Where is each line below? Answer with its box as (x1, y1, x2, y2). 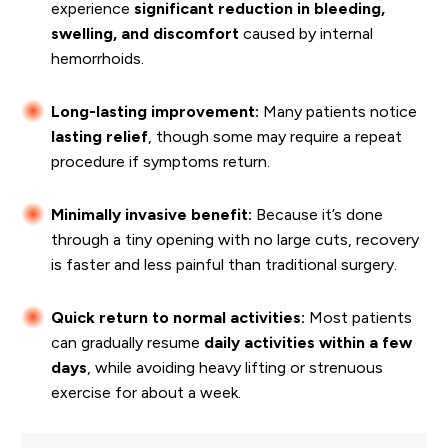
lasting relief (51, 127, 148, 147)
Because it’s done (252, 205, 383, 225)
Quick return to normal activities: (51, 308, 305, 328)
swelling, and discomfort (51, 24, 239, 44)
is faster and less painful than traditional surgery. (51, 255, 397, 275)
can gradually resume (51, 333, 204, 353)
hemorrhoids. (51, 49, 144, 69)
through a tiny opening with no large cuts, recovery (51, 230, 419, 250)
